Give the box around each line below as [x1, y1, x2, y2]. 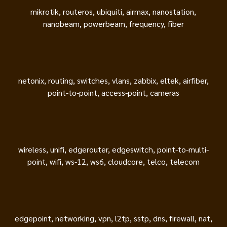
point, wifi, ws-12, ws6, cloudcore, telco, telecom [27, 156, 200, 167]
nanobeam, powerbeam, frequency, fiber [43, 18, 184, 29]
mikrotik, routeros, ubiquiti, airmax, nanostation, [30, 6, 196, 17]
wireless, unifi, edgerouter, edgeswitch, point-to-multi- [18, 143, 209, 155]
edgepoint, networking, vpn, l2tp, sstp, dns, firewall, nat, [14, 212, 212, 223]
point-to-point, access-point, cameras [47, 87, 179, 98]
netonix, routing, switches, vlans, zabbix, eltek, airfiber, [18, 74, 209, 86]
